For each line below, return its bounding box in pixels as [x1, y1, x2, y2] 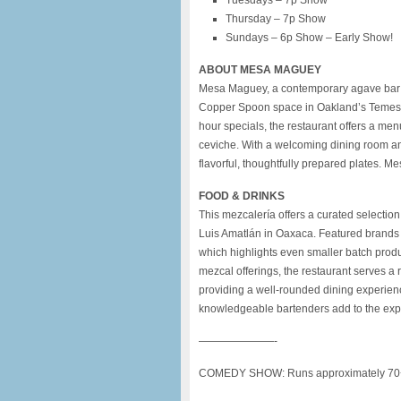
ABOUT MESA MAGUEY [199, 64, 321, 76]
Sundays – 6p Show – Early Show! [226, 31, 393, 44]
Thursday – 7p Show [226, 13, 326, 25]
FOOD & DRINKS [199, 190, 285, 202]
